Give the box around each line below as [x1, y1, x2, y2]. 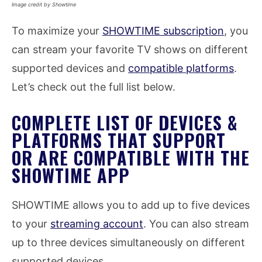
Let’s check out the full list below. [12, 80, 175, 93]
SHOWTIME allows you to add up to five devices [12, 198, 250, 211]
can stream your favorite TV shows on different [12, 43, 248, 56]
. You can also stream [143, 217, 249, 230]
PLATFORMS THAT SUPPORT [12, 126, 226, 153]
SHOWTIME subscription [102, 24, 224, 37]
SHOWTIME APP [12, 161, 130, 188]
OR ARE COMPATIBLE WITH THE [12, 144, 250, 171]
